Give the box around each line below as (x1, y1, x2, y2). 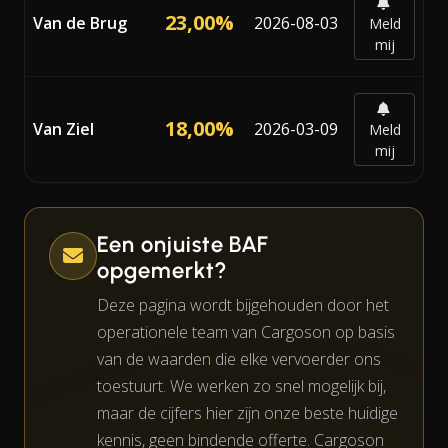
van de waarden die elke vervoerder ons (97, 347, 381, 370)
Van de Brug (33, 11, 127, 34)
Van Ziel (33, 117, 94, 140)
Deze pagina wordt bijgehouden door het (97, 293, 389, 316)
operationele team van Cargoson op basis (97, 320, 395, 343)
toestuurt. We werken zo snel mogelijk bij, (97, 374, 386, 397)
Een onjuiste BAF (97, 230, 270, 258)
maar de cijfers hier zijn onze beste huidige (97, 401, 398, 424)
